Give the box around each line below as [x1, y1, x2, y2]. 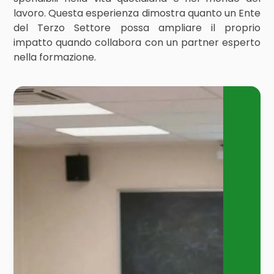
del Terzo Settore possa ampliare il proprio [13, 21, 261, 35]
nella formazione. [13, 50, 97, 64]
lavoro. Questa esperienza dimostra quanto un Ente [13, 6, 261, 20]
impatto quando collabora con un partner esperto [13, 35, 261, 50]
